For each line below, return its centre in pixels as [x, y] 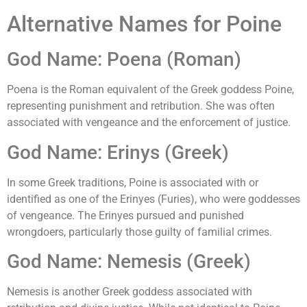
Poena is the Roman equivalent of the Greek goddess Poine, [150, 90]
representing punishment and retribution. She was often [141, 106]
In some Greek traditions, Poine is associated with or [133, 182]
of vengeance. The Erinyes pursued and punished [125, 215]
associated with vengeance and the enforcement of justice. [149, 123]
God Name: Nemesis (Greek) [129, 262]
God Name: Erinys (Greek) [118, 152]
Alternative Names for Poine [144, 24]
